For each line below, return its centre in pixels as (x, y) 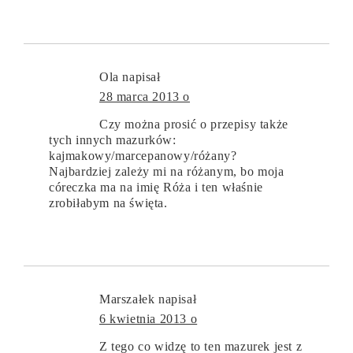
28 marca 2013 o (145, 97)
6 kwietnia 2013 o (149, 319)
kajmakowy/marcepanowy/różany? (143, 156)
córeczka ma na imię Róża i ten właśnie (156, 188)
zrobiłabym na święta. (108, 203)
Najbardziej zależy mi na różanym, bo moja (167, 172)
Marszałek (127, 299)
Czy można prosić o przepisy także (194, 124)
